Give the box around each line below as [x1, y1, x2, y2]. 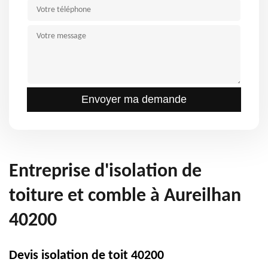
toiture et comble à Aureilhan [9, 187, 241, 206]
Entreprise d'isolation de [9, 162, 202, 181]
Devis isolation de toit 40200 [9, 249, 164, 263]
